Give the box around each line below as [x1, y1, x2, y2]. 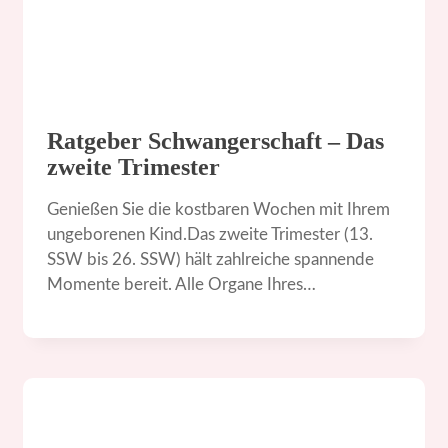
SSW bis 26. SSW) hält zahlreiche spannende [47, 250, 375, 268]
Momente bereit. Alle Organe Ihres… [47, 275, 317, 293]
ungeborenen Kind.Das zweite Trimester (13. [47, 225, 374, 243]
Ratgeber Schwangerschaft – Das [47, 127, 385, 154]
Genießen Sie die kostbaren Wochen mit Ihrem [47, 200, 391, 218]
